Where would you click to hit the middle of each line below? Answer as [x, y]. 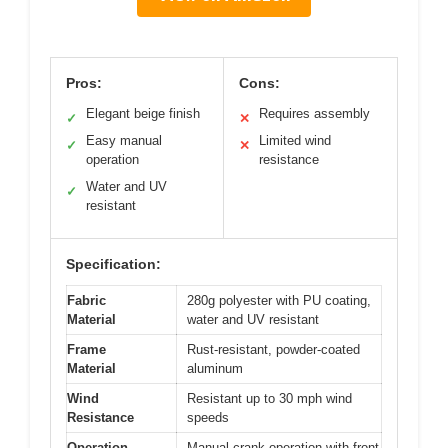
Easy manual [124, 140]
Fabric [86, 300]
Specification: [113, 263]
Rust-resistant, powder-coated [273, 349]
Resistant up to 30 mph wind [269, 398]
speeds [208, 417]
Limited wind [295, 140]
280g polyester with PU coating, [279, 300]
